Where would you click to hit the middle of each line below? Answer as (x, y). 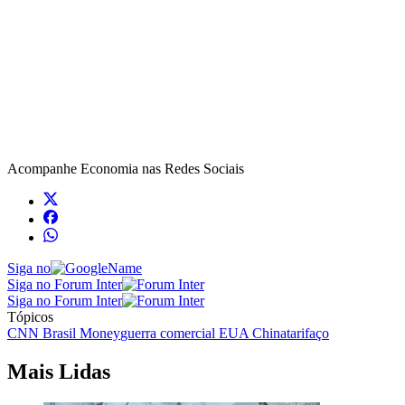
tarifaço (308, 333)
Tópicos (30, 316)
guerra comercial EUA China (203, 333)
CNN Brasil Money (64, 333)
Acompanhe (44, 168)
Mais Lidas (59, 371)
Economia (109, 168)
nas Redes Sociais (191, 168)
